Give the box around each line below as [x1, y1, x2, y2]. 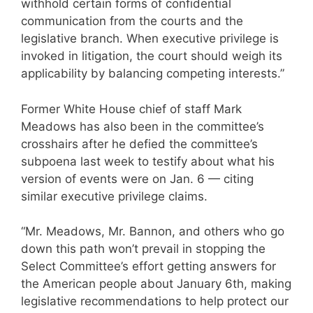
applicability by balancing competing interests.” [21, 66, 284, 81]
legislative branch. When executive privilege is [21, 31, 279, 46]
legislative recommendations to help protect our [21, 294, 289, 309]
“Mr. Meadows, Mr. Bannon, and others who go [21, 224, 284, 239]
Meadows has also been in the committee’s [21, 119, 264, 133]
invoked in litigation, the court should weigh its [21, 49, 282, 64]
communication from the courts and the [21, 14, 243, 29]
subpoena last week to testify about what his [21, 154, 275, 168]
